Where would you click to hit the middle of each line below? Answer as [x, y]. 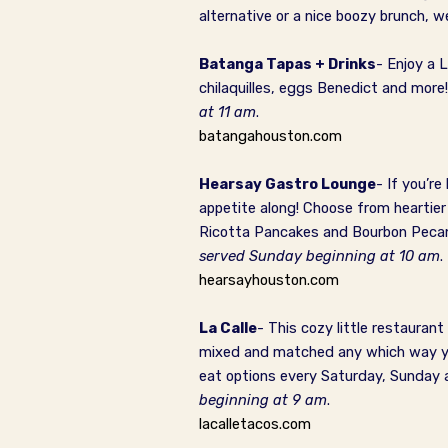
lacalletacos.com [255, 424]
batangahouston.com [270, 136]
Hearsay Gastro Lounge [287, 184]
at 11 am [227, 112]
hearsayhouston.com [269, 280]
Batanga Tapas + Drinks [287, 64]
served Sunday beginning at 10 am [319, 256]
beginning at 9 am [263, 400]
